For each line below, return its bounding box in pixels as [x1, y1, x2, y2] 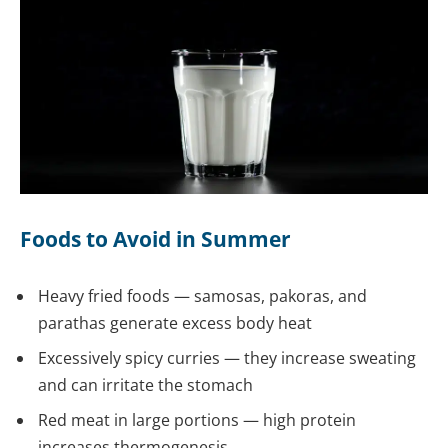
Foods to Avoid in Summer [20, 224, 291, 253]
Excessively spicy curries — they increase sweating [38, 347, 416, 370]
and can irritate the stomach [38, 374, 253, 397]
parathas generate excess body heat [38, 312, 312, 335]
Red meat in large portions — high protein [38, 409, 356, 432]
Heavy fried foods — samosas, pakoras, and [38, 285, 367, 308]
